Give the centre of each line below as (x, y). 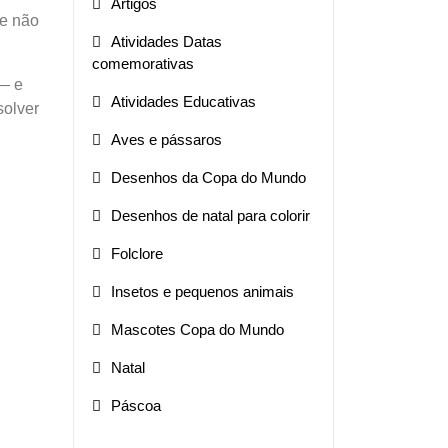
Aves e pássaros (166, 139)
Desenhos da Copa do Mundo (208, 177)
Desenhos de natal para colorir (210, 215)
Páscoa (136, 405)
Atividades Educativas (183, 101)
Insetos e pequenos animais (202, 291)
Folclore (137, 253)
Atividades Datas (166, 41)
